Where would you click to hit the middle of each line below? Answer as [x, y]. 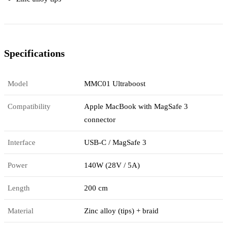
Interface [22, 142]
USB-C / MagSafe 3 [116, 142]
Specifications [34, 53]
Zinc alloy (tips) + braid [122, 211]
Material [21, 211]
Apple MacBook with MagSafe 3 [136, 106]
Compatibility [29, 106]
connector [100, 119]
